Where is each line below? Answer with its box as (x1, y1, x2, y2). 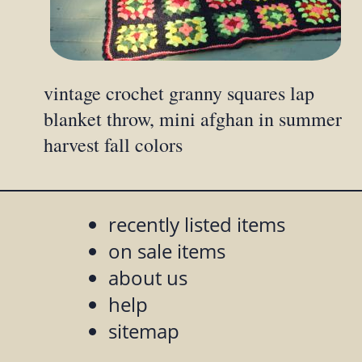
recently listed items (108, 211, 286, 238)
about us (108, 264, 188, 292)
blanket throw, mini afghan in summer (44, 106, 343, 133)
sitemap (108, 318, 180, 345)
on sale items (108, 238, 226, 265)
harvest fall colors (44, 132, 183, 158)
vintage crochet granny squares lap (44, 80, 315, 107)
